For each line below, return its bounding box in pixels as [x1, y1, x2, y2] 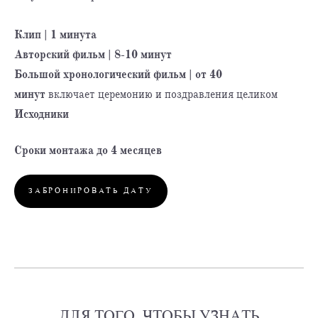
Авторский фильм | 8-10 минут [14, 47, 172, 62]
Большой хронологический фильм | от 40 [14, 67, 222, 82]
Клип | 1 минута [14, 27, 97, 42]
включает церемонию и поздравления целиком [45, 87, 278, 102]
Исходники [14, 106, 69, 121]
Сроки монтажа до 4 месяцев [14, 143, 162, 158]
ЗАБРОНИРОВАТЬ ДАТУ [28, 185, 153, 197]
